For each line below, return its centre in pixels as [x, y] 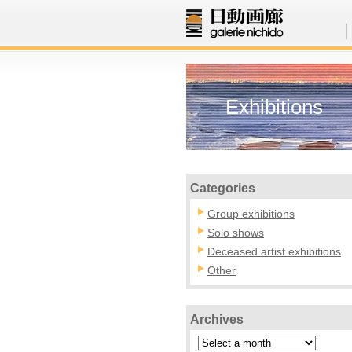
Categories [223, 188]
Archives [217, 319]
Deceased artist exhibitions [274, 251]
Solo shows [236, 233]
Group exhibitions [251, 214]
